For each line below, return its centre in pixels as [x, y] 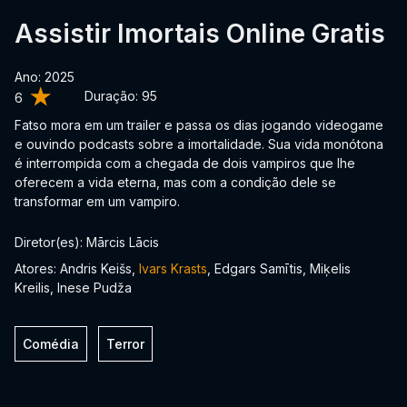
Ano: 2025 [45, 77]
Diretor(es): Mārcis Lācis [87, 242]
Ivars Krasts [173, 268]
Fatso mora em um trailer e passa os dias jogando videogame [199, 125]
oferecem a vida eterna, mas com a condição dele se [175, 182]
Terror [125, 344]
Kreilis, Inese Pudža [73, 288]
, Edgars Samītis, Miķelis [279, 268]
